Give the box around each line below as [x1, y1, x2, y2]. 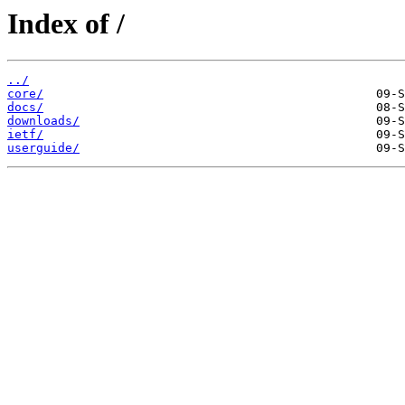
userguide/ [7, 141, 80, 155]
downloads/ [7, 114, 80, 128]
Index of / [7, 7, 125, 40]
